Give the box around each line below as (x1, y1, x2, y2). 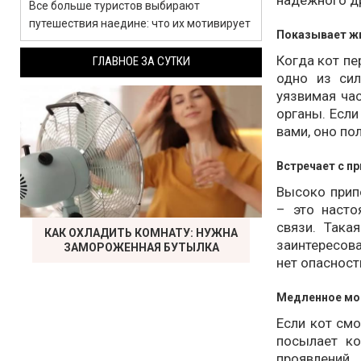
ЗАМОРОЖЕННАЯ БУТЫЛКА (63, 241, 219, 254)
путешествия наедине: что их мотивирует (29, 17, 251, 30)
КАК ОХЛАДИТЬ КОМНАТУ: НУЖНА (44, 226, 238, 239)
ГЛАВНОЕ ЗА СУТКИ (92, 54, 190, 68)
